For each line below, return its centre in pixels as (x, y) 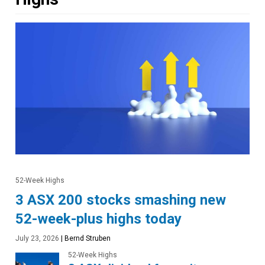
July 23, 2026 (37, 239)
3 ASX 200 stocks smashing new (121, 200)
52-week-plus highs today (98, 219)
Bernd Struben (87, 239)
